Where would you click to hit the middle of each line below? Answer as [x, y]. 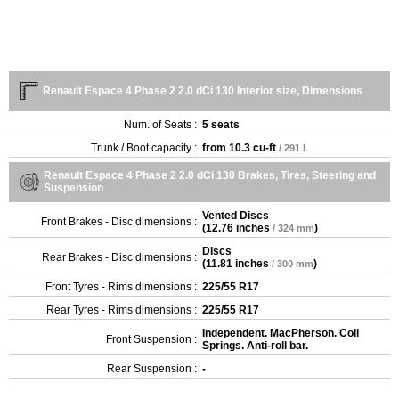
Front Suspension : [151, 339]
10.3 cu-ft [252, 147]
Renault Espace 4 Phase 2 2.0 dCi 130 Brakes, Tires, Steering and [210, 175]
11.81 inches [237, 263]
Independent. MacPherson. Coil [281, 333]
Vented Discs [236, 215]
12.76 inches [238, 228]
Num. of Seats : [160, 124]
